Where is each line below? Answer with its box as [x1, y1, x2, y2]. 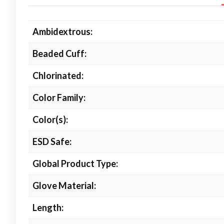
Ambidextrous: [32, 25, 92, 37]
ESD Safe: [32, 135, 71, 147]
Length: [32, 201, 63, 213]
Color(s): [32, 113, 68, 125]
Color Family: [32, 91, 85, 103]
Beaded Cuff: [32, 47, 86, 59]
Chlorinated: [32, 69, 83, 81]
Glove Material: [32, 179, 96, 191]
